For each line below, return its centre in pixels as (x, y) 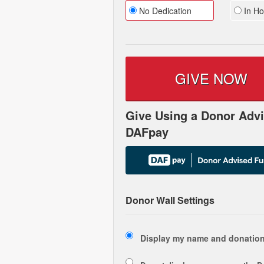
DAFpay (147, 132)
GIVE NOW (211, 78)
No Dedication (164, 11)
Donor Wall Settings (170, 200)
